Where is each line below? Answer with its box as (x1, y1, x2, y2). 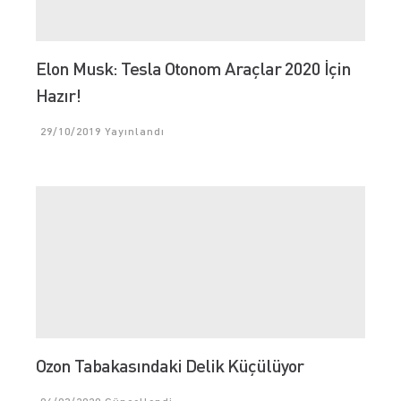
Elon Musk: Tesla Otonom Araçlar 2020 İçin (36, 56, 351, 80)
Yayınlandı (101, 124, 165, 138)
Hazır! (36, 83, 81, 107)
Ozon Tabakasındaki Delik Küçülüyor (36, 354, 303, 377)
